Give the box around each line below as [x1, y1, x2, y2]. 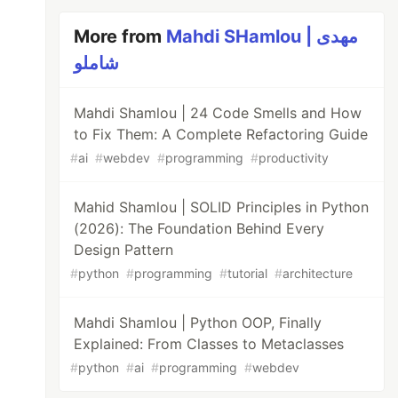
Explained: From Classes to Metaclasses [74, 335, 345, 353]
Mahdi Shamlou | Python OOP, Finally [74, 314, 322, 331]
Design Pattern [74, 241, 174, 259]
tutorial [227, 266, 268, 281]
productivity [259, 150, 330, 165]
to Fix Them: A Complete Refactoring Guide [74, 125, 369, 143]
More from [74, 26, 167, 47]
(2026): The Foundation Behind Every [74, 219, 325, 237]
